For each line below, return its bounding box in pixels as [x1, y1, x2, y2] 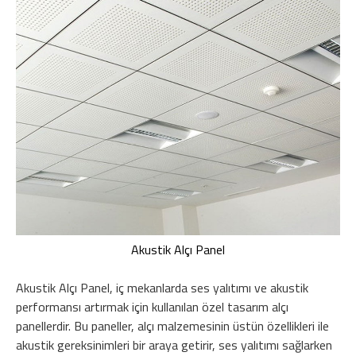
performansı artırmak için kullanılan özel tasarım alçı [16, 296, 288, 316]
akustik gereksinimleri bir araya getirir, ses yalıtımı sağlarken [16, 335, 332, 354]
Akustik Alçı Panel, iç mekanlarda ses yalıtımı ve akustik [16, 277, 308, 297]
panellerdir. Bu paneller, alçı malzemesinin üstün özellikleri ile [16, 315, 329, 335]
